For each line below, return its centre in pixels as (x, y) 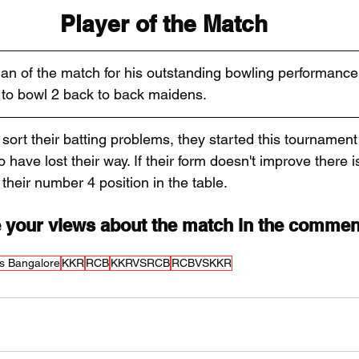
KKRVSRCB (140, 263)
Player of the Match (163, 24)
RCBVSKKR (202, 263)
